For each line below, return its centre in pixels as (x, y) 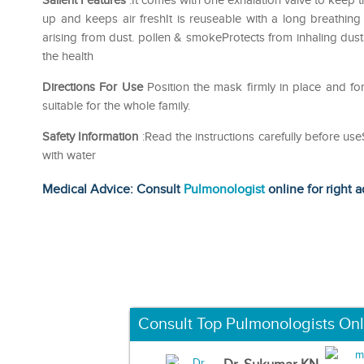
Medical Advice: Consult (113, 189)
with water (69, 155)
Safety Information (91, 136)
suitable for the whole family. (116, 106)
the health (68, 56)
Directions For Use (93, 87)
